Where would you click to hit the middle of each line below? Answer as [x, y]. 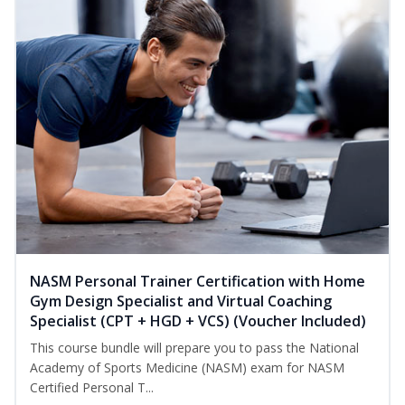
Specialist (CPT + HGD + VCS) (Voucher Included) [198, 321]
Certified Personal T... [92, 388]
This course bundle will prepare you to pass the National [194, 348]
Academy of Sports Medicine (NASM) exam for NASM [187, 368]
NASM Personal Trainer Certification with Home [198, 282]
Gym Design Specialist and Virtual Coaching [181, 301]
